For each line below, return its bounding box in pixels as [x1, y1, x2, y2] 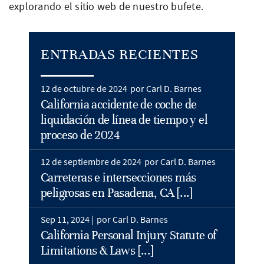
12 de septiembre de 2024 [41, 155, 141, 167]
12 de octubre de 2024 [41, 82, 127, 94]
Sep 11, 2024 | [41, 213, 94, 225]
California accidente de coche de [41, 97, 197, 112]
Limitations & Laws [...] [41, 243, 154, 258]
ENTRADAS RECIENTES [41, 45, 199, 63]
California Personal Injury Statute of [41, 227, 217, 243]
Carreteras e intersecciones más [41, 170, 196, 185]
